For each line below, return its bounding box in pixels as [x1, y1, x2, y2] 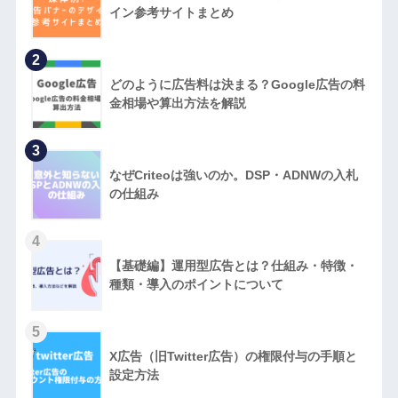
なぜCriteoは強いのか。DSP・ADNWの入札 [108, 168, 358, 183]
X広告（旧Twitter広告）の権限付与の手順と [108, 349, 357, 364]
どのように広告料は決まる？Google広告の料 [108, 77, 365, 92]
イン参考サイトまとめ [108, 5, 234, 20]
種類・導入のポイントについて [108, 277, 283, 292]
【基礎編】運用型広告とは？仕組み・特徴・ [108, 259, 358, 274]
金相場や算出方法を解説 [108, 96, 246, 111]
